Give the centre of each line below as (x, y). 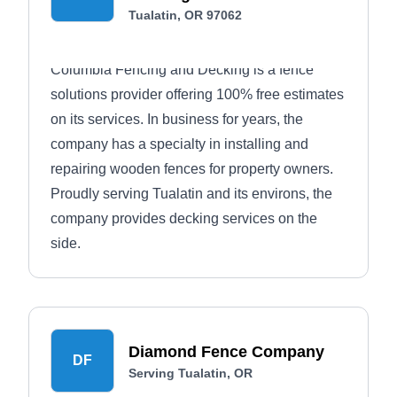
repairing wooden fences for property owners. (192, 169)
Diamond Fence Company (226, 352)
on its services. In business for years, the (177, 119)
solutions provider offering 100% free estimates (197, 94)
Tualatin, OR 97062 (185, 15)
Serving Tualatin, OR (191, 373)
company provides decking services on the (184, 218)
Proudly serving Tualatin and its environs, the (191, 194)
